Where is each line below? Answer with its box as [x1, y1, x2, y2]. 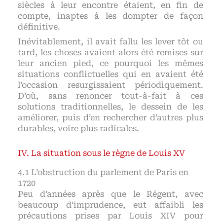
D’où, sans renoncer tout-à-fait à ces [18, 91, 203, 101]
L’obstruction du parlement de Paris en [31, 167, 189, 177]
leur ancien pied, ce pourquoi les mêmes [18, 59, 203, 69]
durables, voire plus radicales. [18, 124, 140, 134]
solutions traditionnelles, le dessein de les [18, 102, 203, 112]
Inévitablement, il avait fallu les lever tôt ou [18, 37, 203, 47]
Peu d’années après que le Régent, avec [18, 189, 203, 199]
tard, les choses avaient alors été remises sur [18, 48, 203, 58]
